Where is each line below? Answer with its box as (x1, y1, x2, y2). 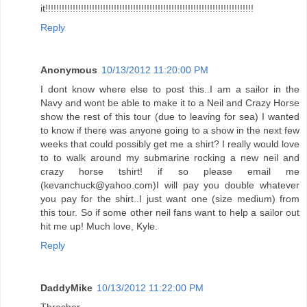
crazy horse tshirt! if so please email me (40, 166, 299, 177)
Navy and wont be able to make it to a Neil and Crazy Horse (40, 97, 299, 109)
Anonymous (40, 64, 97, 76)
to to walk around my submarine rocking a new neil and (40, 152, 299, 164)
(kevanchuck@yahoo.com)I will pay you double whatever (40, 180, 299, 191)
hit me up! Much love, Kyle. (40, 221, 158, 232)
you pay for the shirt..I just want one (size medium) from (40, 193, 299, 205)
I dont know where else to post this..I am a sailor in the (40, 84, 299, 95)
